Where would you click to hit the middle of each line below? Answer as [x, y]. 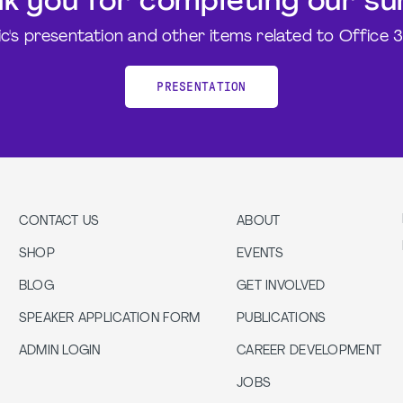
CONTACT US [59, 222]
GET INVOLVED [281, 287]
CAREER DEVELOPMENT [309, 351]
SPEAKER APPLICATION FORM [109, 319]
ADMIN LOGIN [59, 351]
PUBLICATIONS [282, 319]
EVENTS [260, 254]
